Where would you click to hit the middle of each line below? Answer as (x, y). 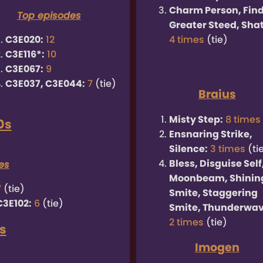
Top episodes (49, 16)
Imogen (217, 248)
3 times (227, 149)
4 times (186, 40)
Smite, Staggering (213, 193)
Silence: (188, 149)
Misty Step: (196, 120)
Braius (217, 95)
